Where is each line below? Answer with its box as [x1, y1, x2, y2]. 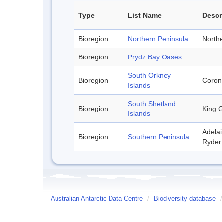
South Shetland [128, 99, 176, 108]
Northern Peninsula [128, 34, 188, 43]
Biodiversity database [154, 195, 216, 202]
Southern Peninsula [128, 132, 189, 141]
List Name [128, 11, 162, 19]
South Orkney [128, 71, 171, 79]
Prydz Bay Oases [128, 53, 182, 61]
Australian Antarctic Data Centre [51, 195, 143, 202]
